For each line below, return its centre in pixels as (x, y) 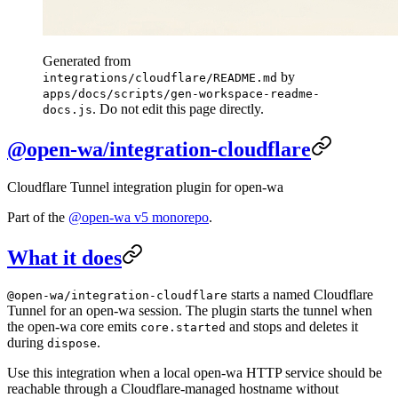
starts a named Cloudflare (300, 295)
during (27, 343)
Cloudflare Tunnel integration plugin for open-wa (145, 187)
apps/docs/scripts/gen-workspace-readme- (181, 93)
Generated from (87, 60)
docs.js (68, 109)
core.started (183, 328)
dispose (72, 344)
